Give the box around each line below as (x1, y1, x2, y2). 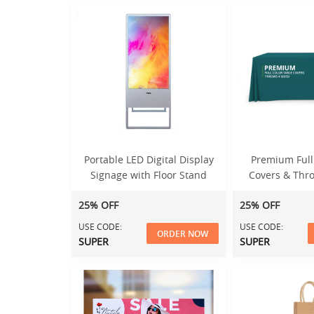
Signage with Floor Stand (90, 168, 207, 182)
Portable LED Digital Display (83, 153, 214, 166)
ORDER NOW (157, 227, 208, 240)
